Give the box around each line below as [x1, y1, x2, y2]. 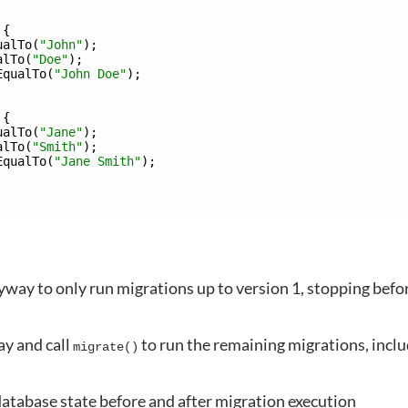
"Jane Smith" [54, 154, 141, 168]
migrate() [73, 340, 138, 354]
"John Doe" [54, 66, 127, 81]
